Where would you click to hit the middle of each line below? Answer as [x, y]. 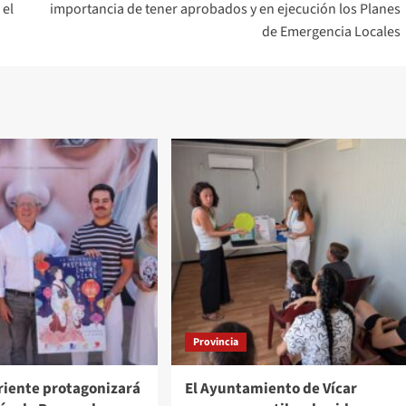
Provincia [215, 342]
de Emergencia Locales [331, 31]
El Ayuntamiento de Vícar [271, 388]
